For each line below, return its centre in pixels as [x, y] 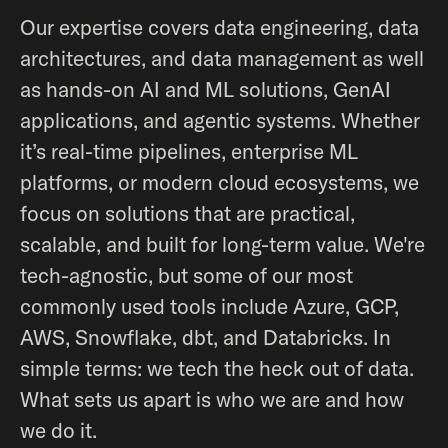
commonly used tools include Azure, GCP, [209, 306]
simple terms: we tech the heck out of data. [217, 368]
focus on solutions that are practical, [187, 213]
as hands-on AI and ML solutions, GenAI [205, 89]
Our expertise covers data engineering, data [219, 27]
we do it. [58, 430]
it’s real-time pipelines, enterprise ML [189, 151]
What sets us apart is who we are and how [212, 399]
